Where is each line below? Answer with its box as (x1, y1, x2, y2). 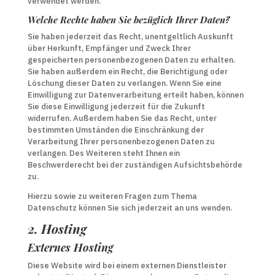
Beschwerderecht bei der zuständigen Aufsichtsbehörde (27, 160, 242, 170)
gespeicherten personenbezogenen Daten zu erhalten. (27, 55, 235, 65)
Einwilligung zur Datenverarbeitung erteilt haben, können (27, 90, 244, 100)
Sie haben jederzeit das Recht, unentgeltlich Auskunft (27, 31, 233, 42)
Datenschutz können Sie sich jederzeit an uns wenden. (27, 203, 232, 213)
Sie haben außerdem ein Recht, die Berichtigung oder (27, 66, 228, 77)
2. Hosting (27, 220, 87, 237)
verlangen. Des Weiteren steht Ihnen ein (27, 148, 180, 158)
